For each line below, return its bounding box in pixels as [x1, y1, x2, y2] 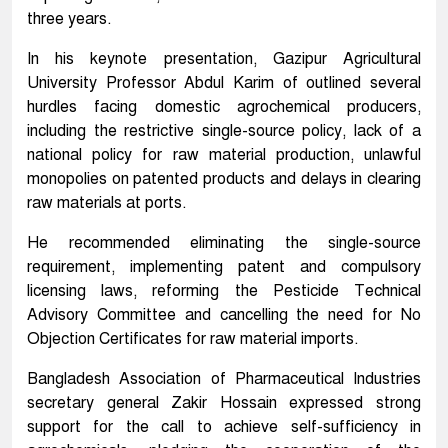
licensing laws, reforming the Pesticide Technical [27, 281, 421, 302]
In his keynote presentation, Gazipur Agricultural [27, 49, 421, 70]
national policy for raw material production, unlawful [27, 145, 421, 166]
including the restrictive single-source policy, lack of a [27, 121, 421, 142]
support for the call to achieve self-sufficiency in [27, 417, 421, 438]
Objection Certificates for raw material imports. [27, 329, 359, 350]
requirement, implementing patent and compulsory [27, 257, 421, 278]
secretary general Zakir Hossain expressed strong [27, 393, 421, 414]
